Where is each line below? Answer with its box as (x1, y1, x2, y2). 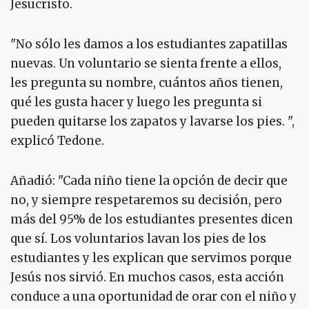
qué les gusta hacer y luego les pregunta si (10, 94, 262, 110)
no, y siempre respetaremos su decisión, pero (10, 192, 282, 208)
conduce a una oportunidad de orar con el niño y (10, 289, 297, 305)
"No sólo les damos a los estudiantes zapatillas (10, 37, 288, 52)
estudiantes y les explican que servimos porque (10, 250, 292, 266)
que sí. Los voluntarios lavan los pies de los (10, 231, 266, 247)
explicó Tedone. (10, 133, 104, 149)
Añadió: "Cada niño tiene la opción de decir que (10, 173, 288, 189)
